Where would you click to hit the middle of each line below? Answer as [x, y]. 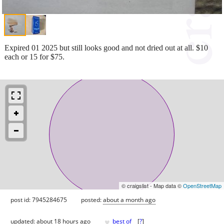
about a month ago [129, 199]
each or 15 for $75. [34, 56]
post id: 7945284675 [39, 199]
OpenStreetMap [202, 185]
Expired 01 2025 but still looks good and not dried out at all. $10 [106, 47]
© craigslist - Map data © [152, 185]
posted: [92, 199]
